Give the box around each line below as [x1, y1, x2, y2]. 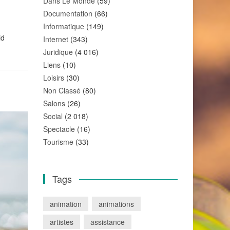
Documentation [43, 8, 92, 18]
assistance [90, 217, 125, 227]
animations [98, 199, 134, 209]
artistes [49, 217, 73, 227]
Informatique [43, 21, 84, 31]
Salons [43, 98, 65, 108]
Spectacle [43, 124, 75, 134]
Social [43, 111, 63, 121]
